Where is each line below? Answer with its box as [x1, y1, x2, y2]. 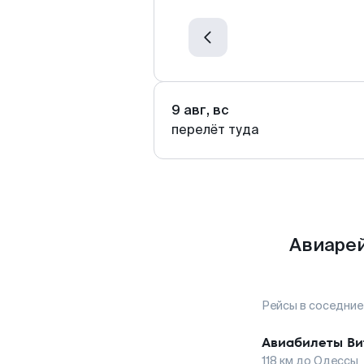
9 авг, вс [171, 102, 229, 119]
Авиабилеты [262, 333, 343, 352]
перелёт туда [171, 121, 259, 138]
